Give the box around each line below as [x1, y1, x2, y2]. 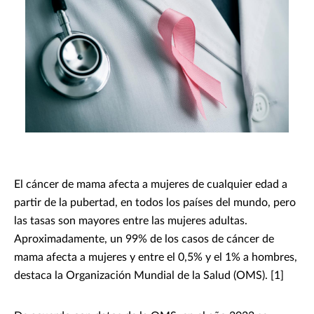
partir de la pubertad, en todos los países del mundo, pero [14, 197, 296, 209]
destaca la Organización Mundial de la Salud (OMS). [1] [14, 270, 284, 282]
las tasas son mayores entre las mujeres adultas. [14, 215, 247, 227]
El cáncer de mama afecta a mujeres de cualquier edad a [14, 179, 287, 191]
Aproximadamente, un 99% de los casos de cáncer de [14, 233, 274, 245]
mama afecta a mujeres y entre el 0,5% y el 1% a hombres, [14, 252, 297, 264]
